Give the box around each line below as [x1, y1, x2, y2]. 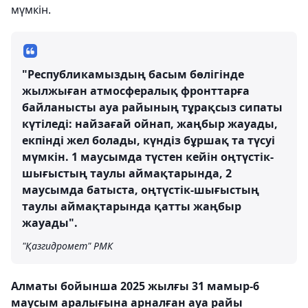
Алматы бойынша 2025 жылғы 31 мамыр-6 [11, 278, 259, 294]
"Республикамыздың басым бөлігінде [22, 67, 244, 82]
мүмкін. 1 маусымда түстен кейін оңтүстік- [22, 149, 274, 164]
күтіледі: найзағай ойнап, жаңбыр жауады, [22, 116, 278, 131]
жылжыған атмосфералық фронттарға [22, 83, 250, 98]
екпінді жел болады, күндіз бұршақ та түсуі [22, 133, 275, 148]
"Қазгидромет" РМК [22, 239, 113, 252]
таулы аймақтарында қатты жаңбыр [22, 199, 241, 214]
